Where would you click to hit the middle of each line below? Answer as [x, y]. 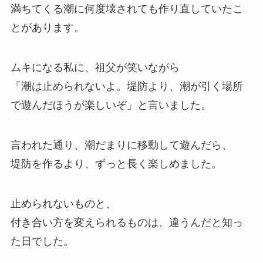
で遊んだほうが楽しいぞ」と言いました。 [111, 105]
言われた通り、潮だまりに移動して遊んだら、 [121, 145]
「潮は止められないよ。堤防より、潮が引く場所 [127, 86]
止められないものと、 [63, 203]
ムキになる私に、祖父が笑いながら [95, 67]
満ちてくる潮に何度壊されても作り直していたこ [127, 9]
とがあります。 [47, 28]
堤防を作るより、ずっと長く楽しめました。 [116, 163]
